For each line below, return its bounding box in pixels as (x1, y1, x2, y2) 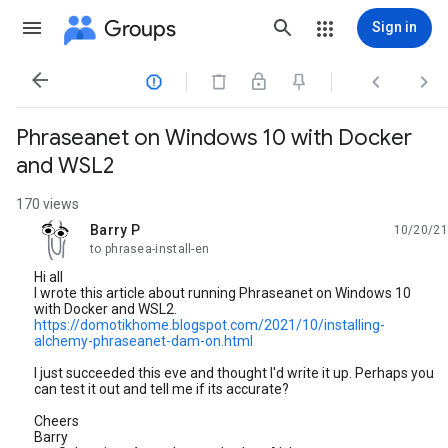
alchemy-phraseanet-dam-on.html (34, 333, 253, 349)
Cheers (34, 413, 79, 429)
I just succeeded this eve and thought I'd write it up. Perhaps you (34, 365, 434, 381)
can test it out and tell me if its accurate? (34, 381, 289, 397)
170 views (16, 196, 79, 212)
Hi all (34, 269, 63, 285)
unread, (90, 229, 138, 246)
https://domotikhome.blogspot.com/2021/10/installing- (34, 317, 385, 333)
